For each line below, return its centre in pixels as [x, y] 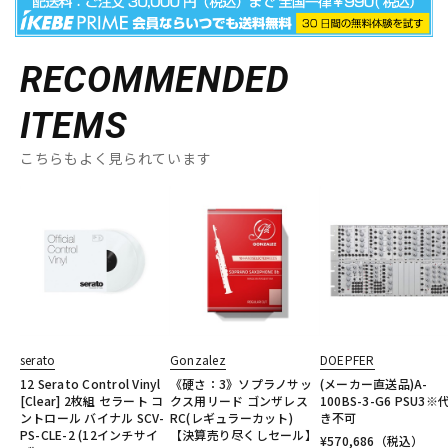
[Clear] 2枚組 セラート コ [92, 401]
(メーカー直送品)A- [374, 384]
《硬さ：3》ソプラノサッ [241, 384]
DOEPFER [347, 360]
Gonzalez [198, 360]
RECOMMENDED [155, 80]
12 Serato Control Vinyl [90, 384]
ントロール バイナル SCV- [92, 418]
